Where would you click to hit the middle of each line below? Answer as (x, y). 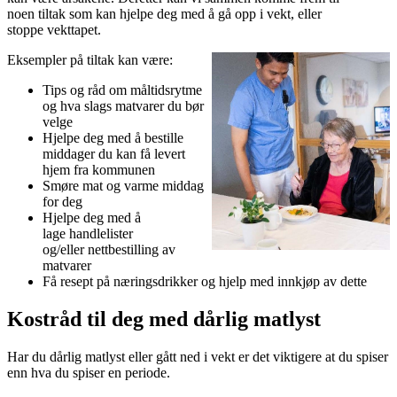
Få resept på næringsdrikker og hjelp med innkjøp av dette (205, 282)
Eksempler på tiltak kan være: (90, 60)
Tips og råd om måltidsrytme (122, 90)
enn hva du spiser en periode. (89, 373)
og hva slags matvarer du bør (123, 106)
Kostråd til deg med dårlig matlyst (164, 319)
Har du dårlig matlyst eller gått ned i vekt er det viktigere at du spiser (198, 357)
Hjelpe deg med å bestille (113, 138)
